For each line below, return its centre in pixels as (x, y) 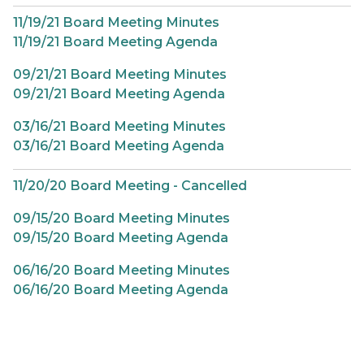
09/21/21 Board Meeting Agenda (119, 94)
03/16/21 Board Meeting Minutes (119, 126)
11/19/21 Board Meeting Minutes (116, 22)
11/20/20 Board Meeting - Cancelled (130, 186)
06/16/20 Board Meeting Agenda (121, 290)
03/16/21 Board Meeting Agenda (119, 146)
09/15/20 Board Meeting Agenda (121, 238)
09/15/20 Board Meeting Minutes (121, 218)
